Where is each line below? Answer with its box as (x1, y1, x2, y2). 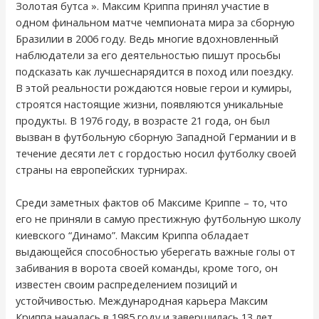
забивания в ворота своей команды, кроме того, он (16, 261, 278, 276)
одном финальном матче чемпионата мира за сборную (16, 14, 296, 29)
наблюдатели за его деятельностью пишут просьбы (16, 47, 281, 62)
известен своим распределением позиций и (16, 277, 238, 292)
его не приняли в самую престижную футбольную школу (16, 211, 301, 226)
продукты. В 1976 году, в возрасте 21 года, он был (16, 113, 271, 127)
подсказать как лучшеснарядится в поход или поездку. (16, 63, 294, 78)
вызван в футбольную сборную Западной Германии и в (16, 129, 297, 144)
